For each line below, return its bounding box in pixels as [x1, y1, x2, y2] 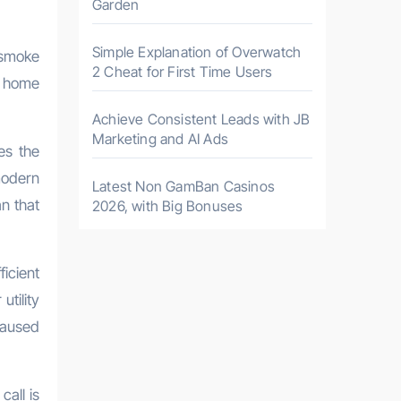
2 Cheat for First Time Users [92, 63, 273, 81]
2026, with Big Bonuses [92, 197, 243, 215]
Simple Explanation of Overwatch [92, 43, 302, 61]
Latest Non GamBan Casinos [92, 177, 275, 195]
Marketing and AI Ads [92, 130, 228, 148]
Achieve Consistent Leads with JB [92, 110, 311, 128]
